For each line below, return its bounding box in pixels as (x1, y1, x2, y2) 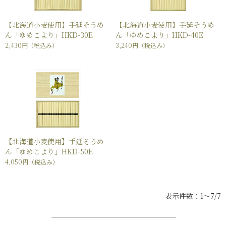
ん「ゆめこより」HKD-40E (116, 30, 203, 40)
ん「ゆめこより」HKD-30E (5, 30, 93, 40)
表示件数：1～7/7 (165, 191, 221, 201)
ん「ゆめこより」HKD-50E (5, 146, 93, 157)
